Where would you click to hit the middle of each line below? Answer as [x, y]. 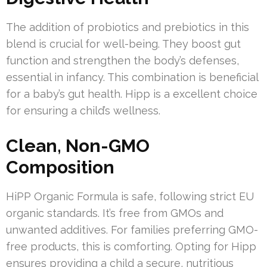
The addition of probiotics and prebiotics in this [128, 27]
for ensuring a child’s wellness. [83, 111]
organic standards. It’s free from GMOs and [115, 213]
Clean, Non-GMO [78, 146]
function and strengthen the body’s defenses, [122, 61]
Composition [60, 167]
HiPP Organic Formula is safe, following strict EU [130, 197]
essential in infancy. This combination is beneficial [132, 77]
